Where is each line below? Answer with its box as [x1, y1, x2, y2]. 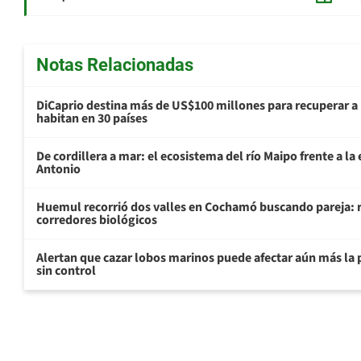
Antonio [36, 160, 81, 179]
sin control [36, 262, 96, 280]
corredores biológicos [36, 211, 157, 230]
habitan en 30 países [36, 110, 147, 128]
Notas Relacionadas [36, 55, 193, 76]
